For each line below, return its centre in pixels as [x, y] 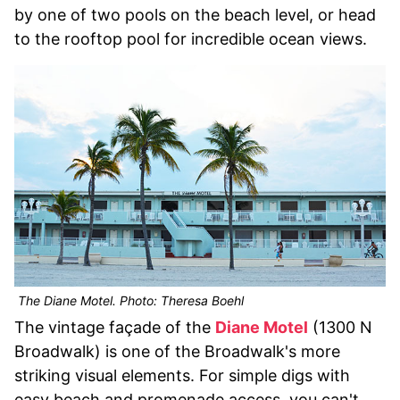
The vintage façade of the [115, 328]
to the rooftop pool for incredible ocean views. [191, 39]
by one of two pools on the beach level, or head [195, 15]
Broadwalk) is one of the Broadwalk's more [177, 352]
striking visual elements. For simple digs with [182, 376]
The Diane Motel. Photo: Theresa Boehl [129, 301]
